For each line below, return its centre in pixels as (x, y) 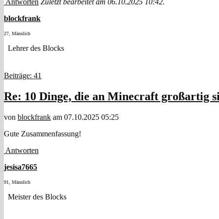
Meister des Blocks (35, 197)
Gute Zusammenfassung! (43, 134)
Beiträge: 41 (23, 76)
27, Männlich (17, 34)
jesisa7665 (21, 167)
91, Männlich (17, 182)
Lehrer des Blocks (34, 48)
